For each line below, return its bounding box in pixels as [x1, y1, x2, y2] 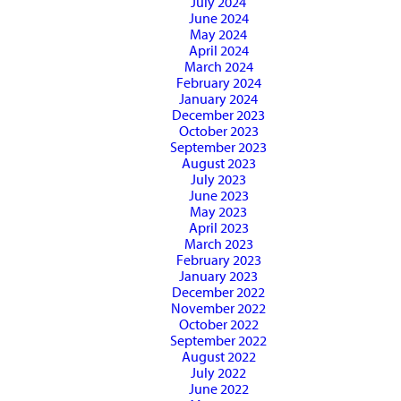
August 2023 [181, 154, 256, 173]
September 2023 [170, 138, 267, 157]
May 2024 [190, 25, 247, 44]
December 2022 [172, 283, 265, 302]
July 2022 [191, 363, 246, 382]
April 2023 [188, 218, 249, 237]
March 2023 [183, 235, 253, 253]
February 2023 [175, 251, 261, 269]
